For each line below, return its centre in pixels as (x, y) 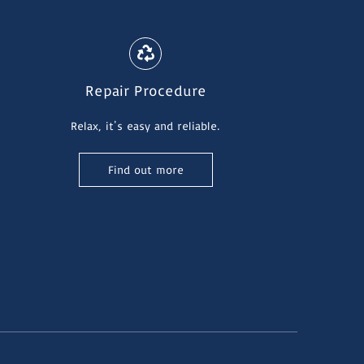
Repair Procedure (145, 90)
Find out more (145, 169)
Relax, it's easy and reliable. (146, 126)
